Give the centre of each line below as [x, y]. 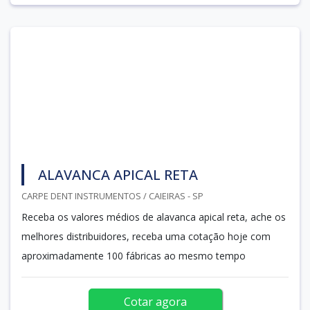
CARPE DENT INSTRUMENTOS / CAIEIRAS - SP [112, 195]
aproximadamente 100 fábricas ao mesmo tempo [134, 255]
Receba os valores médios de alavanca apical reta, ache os [154, 217]
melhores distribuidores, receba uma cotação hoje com [146, 236]
